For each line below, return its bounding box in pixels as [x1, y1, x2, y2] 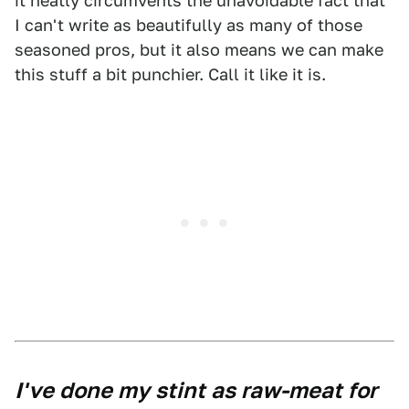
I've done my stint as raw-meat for [15, 377, 377, 404]
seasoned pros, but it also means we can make [15, 40, 383, 59]
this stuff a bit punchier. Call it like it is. [15, 65, 326, 84]
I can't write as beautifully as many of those [15, 16, 362, 35]
